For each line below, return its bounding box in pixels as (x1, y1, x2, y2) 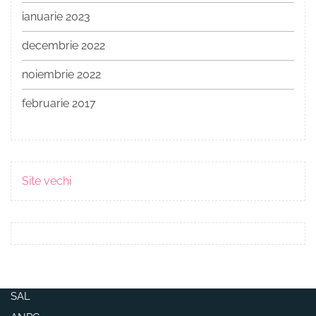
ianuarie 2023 (22, 10, 90, 24)
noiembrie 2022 (22, 68, 101, 82)
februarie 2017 (22, 97, 96, 111)
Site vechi (22, 174, 71, 188)
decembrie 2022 (22, 39, 105, 53)
